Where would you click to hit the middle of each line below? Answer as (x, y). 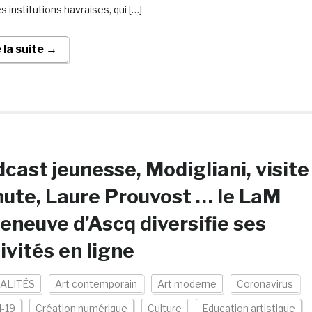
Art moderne (187, 284)
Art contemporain (96, 284)
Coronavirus (265, 284)
